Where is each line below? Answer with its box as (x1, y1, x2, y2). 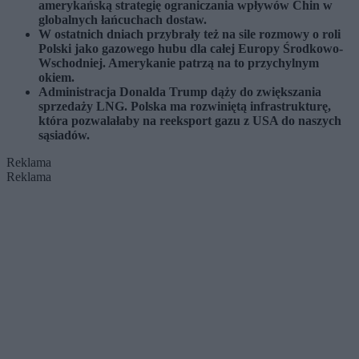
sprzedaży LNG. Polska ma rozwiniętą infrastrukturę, (38, 99, 331, 114)
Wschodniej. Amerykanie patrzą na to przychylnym (38, 56, 319, 71)
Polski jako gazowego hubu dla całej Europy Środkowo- (38, 42, 343, 56)
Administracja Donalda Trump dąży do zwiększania (38, 85, 321, 99)
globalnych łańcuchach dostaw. (38, 13, 207, 27)
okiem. (38, 71, 75, 85)
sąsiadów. (38, 128, 90, 143)
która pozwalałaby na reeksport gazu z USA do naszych (38, 114, 341, 128)
